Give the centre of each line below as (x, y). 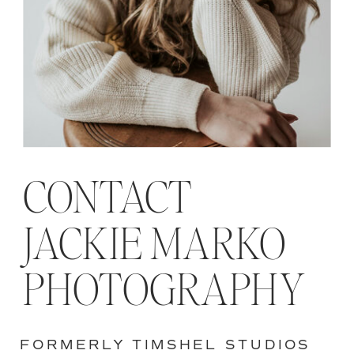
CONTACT (108, 200)
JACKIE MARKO (155, 246)
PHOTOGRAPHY (164, 293)
